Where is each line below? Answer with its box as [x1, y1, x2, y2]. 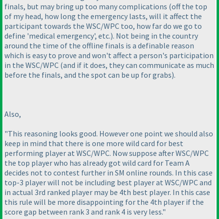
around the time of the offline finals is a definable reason [4, 41, 194, 51]
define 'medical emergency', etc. [4, 31, 110, 41]
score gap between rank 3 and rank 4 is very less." [4, 207, 166, 217]
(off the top [169, 1, 207, 12]
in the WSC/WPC [4, 60, 60, 70]
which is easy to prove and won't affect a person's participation [4, 50, 214, 61]
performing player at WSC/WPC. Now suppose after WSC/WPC [4, 148, 209, 158]
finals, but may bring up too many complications [4, 1, 169, 12]
